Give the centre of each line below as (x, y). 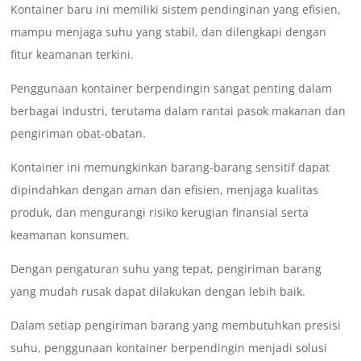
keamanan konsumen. (71, 235)
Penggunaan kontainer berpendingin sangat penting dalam (172, 89)
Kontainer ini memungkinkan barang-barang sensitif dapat (170, 168)
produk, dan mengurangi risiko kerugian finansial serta (160, 213)
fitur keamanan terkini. (73, 55)
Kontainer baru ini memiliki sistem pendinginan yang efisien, (176, 10)
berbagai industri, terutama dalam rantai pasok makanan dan (178, 111)
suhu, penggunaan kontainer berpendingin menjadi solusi (169, 348)
